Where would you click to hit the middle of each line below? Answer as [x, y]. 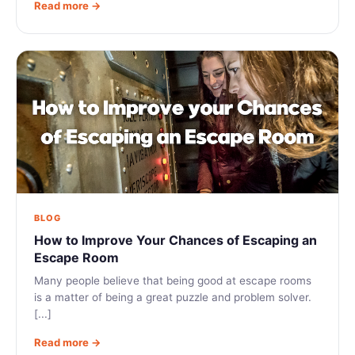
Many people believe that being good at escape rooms [173, 280]
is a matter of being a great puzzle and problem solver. [173, 297]
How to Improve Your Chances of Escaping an [176, 240]
